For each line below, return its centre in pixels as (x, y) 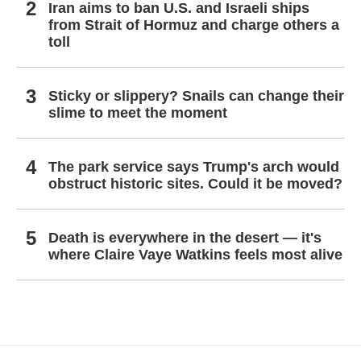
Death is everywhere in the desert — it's (185, 238)
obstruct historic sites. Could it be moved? (195, 184)
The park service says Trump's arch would (194, 167)
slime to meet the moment (138, 113)
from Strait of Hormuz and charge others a (194, 25)
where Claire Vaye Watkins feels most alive (195, 255)
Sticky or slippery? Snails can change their (196, 96)
